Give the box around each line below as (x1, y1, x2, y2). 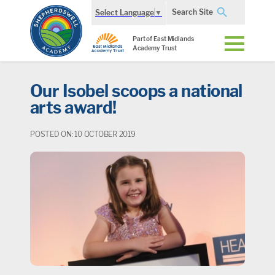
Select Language (95, 7, 154, 17)
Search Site (172, 7, 213, 17)
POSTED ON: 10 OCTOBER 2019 (30, 130, 136, 139)
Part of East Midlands (133, 35, 194, 42)
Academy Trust (133, 44, 177, 52)
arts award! (30, 98, 117, 118)
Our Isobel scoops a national (30, 81, 242, 101)
